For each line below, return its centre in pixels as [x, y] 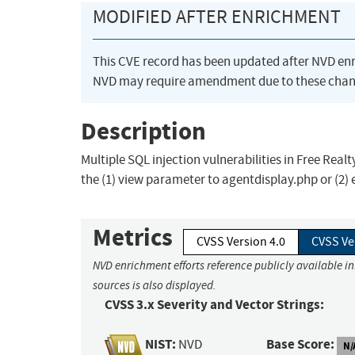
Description [143, 131]
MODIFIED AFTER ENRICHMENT [217, 17]
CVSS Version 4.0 [241, 242]
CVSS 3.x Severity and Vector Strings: [214, 305]
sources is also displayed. [155, 286]
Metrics [133, 238]
